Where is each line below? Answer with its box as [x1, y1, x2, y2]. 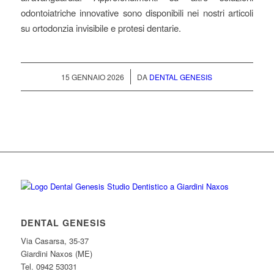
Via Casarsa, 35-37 [20, 235, 89, 247]
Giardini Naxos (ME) [20, 248, 92, 260]
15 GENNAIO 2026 [61, 72, 125, 83]
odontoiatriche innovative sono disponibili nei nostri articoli [20, 6, 254, 19]
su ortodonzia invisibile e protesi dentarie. [20, 21, 181, 34]
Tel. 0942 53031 [20, 261, 77, 273]
